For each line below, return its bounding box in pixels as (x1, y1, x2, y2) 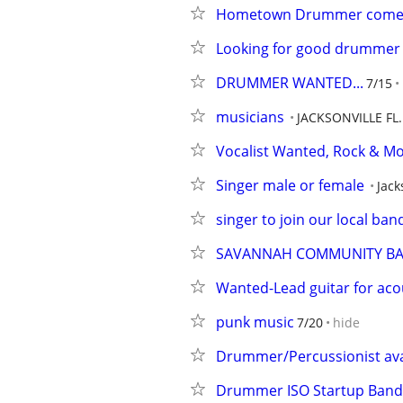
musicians (216, 107, 284, 127)
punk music (216, 312, 294, 332)
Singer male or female (216, 175, 364, 195)
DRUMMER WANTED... (216, 73, 363, 93)
